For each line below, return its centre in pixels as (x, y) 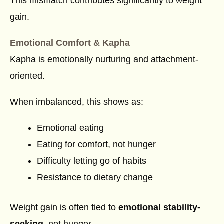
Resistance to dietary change (95, 177)
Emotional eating (70, 128)
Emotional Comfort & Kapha (70, 43)
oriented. (27, 76)
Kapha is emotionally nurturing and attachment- (104, 59)
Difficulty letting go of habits (92, 161)
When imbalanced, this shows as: (77, 102)
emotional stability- (159, 207)
